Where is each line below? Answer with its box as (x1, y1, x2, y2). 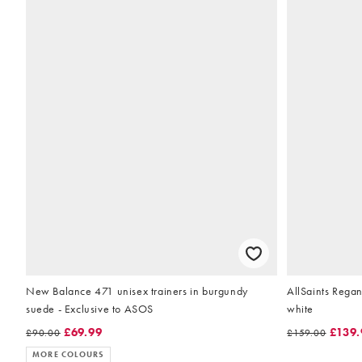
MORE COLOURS (32, 348, 105, 360)
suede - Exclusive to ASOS (26, 301, 154, 316)
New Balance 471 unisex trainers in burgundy (26, 283, 248, 298)
